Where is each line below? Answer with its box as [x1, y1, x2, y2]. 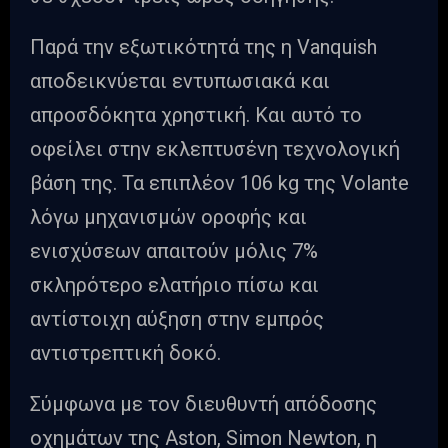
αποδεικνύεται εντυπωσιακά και [30, 69, 330, 94]
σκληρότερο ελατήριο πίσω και [30, 273, 319, 298]
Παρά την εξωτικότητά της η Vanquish [30, 35, 377, 60]
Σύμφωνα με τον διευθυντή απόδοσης [30, 392, 377, 417]
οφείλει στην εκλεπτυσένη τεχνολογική [30, 137, 400, 162]
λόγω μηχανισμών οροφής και [30, 205, 307, 230]
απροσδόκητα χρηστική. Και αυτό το [30, 103, 362, 128]
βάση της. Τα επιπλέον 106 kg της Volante [30, 171, 409, 196]
